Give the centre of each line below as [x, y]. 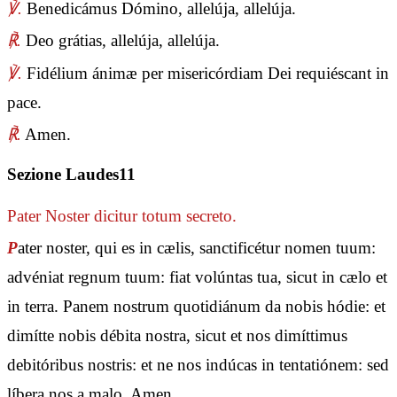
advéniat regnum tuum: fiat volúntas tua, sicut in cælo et [197, 277]
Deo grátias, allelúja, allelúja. [121, 41]
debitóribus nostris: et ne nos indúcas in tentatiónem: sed [198, 365]
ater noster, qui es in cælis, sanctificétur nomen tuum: [197, 248]
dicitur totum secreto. [163, 216]
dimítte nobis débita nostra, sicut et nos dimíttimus [177, 336]
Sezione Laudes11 [71, 175]
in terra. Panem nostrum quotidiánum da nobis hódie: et [196, 307]
